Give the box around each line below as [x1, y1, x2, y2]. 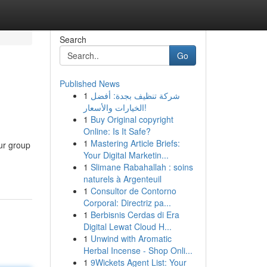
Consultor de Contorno [90, 185, 176, 197]
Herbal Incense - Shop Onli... [83, 244, 193, 256]
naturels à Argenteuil [83, 173, 162, 185]
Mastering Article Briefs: [90, 137, 180, 149]
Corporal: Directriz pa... [83, 197, 171, 209]
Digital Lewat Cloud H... [83, 221, 172, 232]
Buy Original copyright [90, 113, 173, 125]
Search [59, 33, 86, 45]
